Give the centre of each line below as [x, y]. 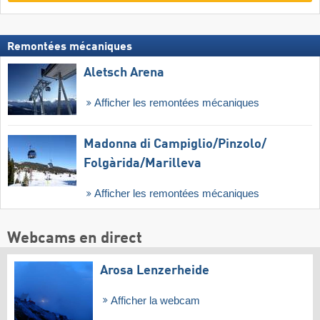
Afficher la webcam [154, 300]
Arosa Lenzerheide [155, 270]
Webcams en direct [75, 238]
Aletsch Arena [124, 73]
